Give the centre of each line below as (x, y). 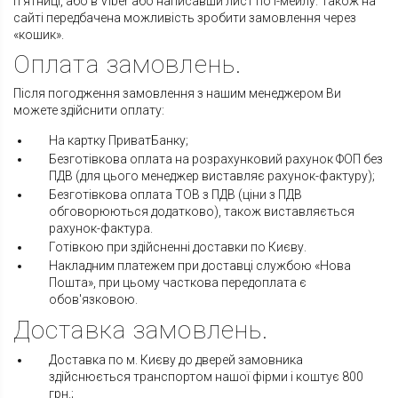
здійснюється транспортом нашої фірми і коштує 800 (206, 377)
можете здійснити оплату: (89, 111)
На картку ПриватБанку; (119, 141)
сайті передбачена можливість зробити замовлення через (185, 18)
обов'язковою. (93, 300)
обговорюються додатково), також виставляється (202, 212)
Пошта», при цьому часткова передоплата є (178, 283)
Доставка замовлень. (141, 330)
